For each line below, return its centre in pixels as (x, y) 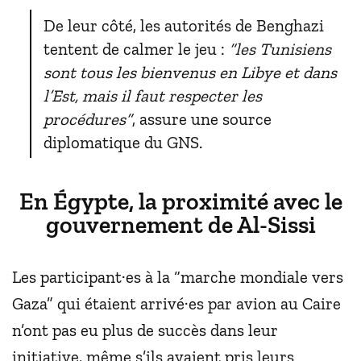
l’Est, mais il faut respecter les (153, 96)
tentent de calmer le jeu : (137, 49)
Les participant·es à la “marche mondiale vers (178, 276)
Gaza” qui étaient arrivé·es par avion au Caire (176, 303)
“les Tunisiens (280, 49)
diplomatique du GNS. (123, 143)
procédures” (88, 119)
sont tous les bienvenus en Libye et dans (191, 73)
